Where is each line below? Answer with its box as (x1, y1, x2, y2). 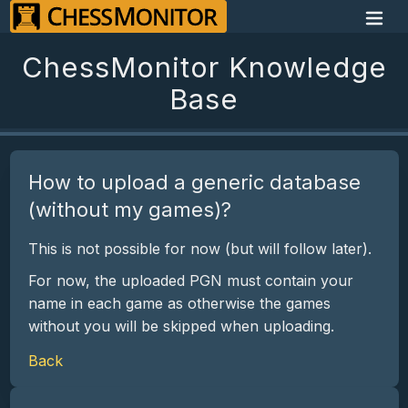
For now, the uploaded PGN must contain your (27, 271, 353, 290)
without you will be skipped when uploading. (27, 317, 334, 335)
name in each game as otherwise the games (27, 294, 331, 312)
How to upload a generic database (27, 170, 361, 194)
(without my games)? (27, 198, 231, 221)
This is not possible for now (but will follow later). (27, 240, 372, 258)
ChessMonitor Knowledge (21, 50, 387, 84)
